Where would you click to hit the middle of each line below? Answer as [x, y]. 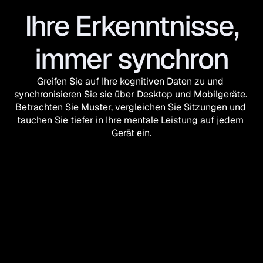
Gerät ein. [131, 133]
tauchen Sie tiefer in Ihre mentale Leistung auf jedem [130, 120]
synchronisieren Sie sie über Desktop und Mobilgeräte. [130, 94]
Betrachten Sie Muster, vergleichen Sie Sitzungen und [130, 107]
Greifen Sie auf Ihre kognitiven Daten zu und [130, 81]
